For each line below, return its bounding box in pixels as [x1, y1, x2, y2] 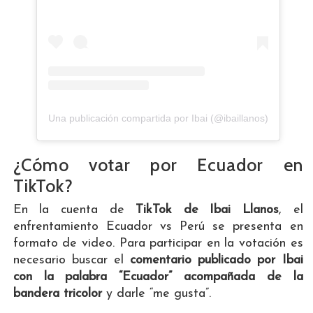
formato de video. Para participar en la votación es [13, 236, 303, 250]
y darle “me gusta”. [105, 286, 211, 300]
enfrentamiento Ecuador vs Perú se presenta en [13, 219, 303, 233]
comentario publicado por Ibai [130, 253, 303, 267]
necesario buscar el [13, 253, 131, 267]
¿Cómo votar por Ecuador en [13, 154, 303, 175]
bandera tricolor [13, 286, 106, 300]
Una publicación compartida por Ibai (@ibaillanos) [48, 112, 268, 124]
